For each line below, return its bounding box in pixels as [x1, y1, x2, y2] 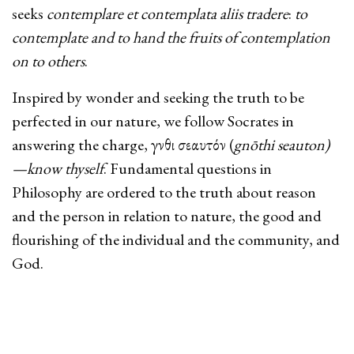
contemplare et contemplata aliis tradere [47, 2, 288, 24]
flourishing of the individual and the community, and [12, 228, 340, 250]
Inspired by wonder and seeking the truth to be [12, 86, 304, 107]
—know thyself [12, 157, 104, 179]
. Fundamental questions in [104, 157, 272, 179]
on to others [12, 50, 85, 71]
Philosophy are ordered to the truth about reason [12, 181, 316, 202]
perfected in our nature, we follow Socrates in [12, 110, 294, 131]
